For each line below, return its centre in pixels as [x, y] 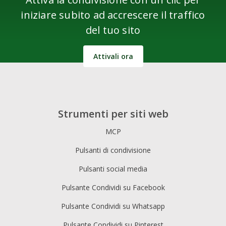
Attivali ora [113, 56]
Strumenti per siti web [113, 114]
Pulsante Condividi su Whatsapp [113, 206]
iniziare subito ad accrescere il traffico [113, 15]
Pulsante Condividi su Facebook [113, 188]
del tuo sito [113, 30]
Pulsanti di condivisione [113, 150]
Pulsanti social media [113, 169]
